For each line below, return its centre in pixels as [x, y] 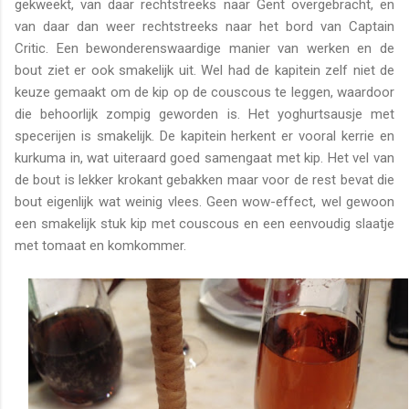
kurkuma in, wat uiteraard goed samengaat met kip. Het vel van [204, 157]
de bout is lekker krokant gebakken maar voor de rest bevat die [204, 179]
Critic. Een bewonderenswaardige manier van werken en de [204, 48]
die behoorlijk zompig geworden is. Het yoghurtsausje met [204, 114]
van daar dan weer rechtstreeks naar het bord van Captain [204, 26]
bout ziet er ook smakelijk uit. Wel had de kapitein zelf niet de [204, 70]
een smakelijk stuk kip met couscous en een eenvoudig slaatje [204, 223]
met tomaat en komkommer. [100, 245]
